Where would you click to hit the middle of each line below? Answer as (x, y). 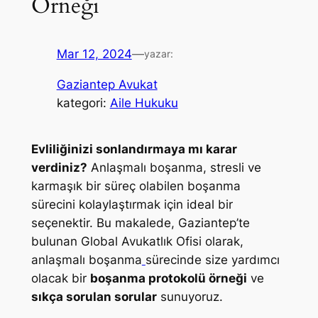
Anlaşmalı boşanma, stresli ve (174, 168)
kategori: (83, 103)
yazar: (158, 54)
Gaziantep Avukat (107, 85)
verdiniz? (59, 168)
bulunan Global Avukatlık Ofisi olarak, (137, 242)
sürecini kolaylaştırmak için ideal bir (132, 205)
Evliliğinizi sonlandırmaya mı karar (134, 149)
